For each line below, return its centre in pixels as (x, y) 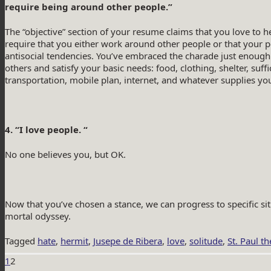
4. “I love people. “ (46, 130)
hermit (74, 241)
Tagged (21, 241)
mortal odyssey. (38, 216)
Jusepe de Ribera (128, 241)
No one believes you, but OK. (65, 155)
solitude (206, 241)
